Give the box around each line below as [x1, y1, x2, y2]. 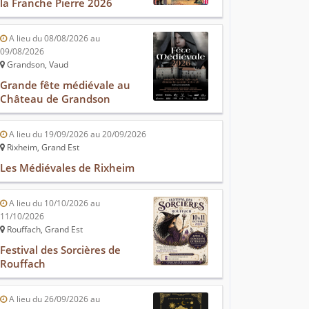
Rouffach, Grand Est [5, 223, 83, 236]
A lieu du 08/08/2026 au [7, 32, 100, 45]
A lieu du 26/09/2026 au [7, 293, 100, 306]
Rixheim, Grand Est [5, 141, 79, 154]
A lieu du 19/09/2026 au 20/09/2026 [7, 128, 146, 141]
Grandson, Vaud [5, 59, 68, 71]
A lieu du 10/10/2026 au [7, 197, 100, 210]
